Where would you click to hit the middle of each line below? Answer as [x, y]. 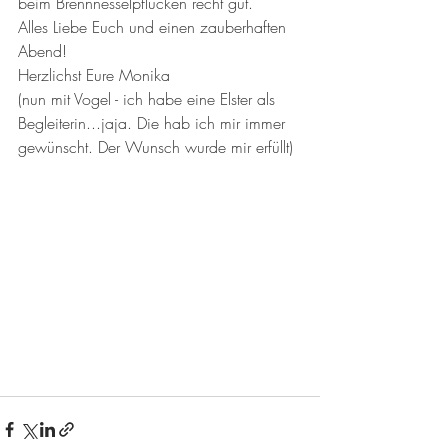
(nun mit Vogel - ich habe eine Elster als [149, 99]
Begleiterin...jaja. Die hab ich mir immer [154, 123]
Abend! [42, 51]
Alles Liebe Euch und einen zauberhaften [154, 27]
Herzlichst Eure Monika [94, 75]
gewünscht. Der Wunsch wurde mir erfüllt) [155, 147]
